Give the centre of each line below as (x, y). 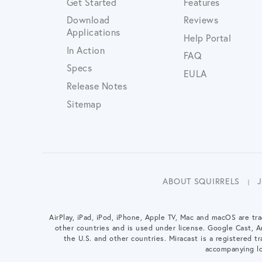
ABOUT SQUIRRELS (201, 181)
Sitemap (84, 104)
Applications (93, 32)
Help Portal (207, 37)
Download (88, 20)
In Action (86, 50)
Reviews (201, 20)
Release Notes (97, 85)
